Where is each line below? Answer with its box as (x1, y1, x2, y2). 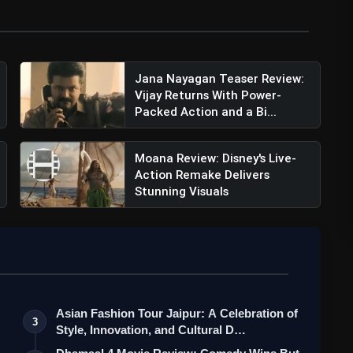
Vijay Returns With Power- (135, 87, 282, 102)
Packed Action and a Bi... (135, 103, 277, 119)
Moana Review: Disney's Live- (135, 150, 297, 165)
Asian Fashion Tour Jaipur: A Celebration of (56, 306, 299, 320)
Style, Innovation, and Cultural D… (56, 322, 247, 336)
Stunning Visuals (135, 183, 229, 199)
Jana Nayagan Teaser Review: (135, 70, 305, 86)
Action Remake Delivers (135, 166, 270, 182)
